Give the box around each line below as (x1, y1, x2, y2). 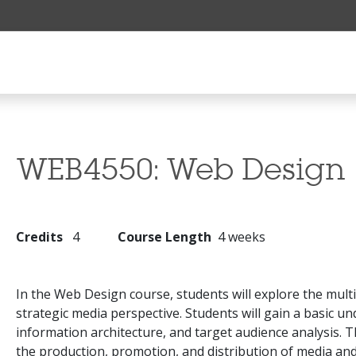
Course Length (118, 228, 212, 246)
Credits (16, 228, 64, 246)
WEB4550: (17, 151, 168, 189)
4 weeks (218, 228, 266, 246)
